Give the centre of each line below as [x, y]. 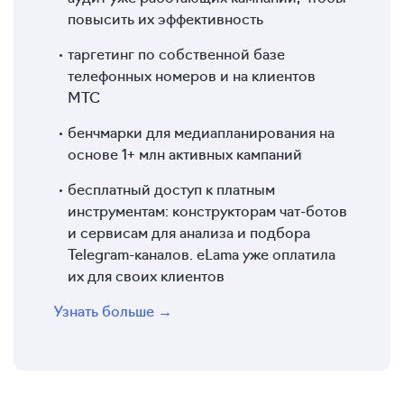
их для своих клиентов [146, 275]
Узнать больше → [113, 310]
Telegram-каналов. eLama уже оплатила [202, 253]
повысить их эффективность [165, 18]
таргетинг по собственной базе [176, 53]
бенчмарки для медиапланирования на [201, 131]
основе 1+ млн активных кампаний [185, 153]
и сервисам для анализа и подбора [189, 231]
